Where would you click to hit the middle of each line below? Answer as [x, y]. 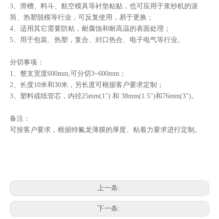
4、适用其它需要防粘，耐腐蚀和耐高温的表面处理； [90, 29]
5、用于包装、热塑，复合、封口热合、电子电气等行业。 [97, 40]
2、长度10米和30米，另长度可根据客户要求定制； [87, 85]
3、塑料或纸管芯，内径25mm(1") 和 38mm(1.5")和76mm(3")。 [104, 96]
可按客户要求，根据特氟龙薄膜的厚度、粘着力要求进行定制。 [106, 130]
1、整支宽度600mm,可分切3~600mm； [68, 74]
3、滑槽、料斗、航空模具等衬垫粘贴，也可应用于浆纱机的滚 [104, 6]
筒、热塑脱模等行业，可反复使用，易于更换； [82, 17]
